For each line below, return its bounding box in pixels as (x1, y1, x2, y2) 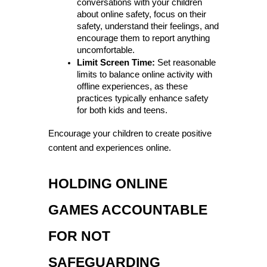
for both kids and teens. (76, 105, 167, 116)
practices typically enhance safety (76, 94, 209, 104)
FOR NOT (48, 228, 110, 244)
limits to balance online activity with (76, 70, 212, 80)
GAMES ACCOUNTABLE (48, 202, 207, 218)
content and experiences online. (48, 143, 171, 153)
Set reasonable (154, 58, 216, 68)
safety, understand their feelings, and (76, 21, 219, 32)
